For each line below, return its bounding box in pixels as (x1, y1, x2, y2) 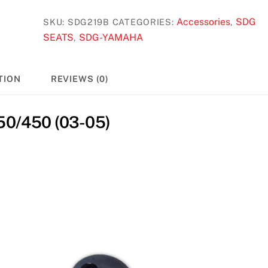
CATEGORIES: (112, 16, 177, 27)
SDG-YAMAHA (78, 31, 143, 43)
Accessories (176, 16, 231, 28)
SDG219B (67, 16, 109, 27)
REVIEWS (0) (50, 74, 109, 84)
